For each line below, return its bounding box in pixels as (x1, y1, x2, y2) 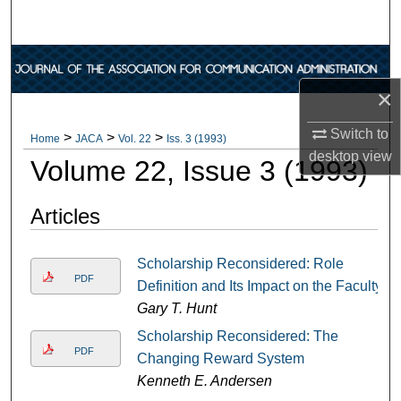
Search (182, 12, 243, 32)
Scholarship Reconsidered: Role (136, 255, 344, 271)
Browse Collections (126, 55, 275, 75)
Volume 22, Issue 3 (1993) (30, 154, 368, 187)
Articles (30, 203, 100, 228)
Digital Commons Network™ (97, 189, 319, 209)
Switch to (326, 125, 388, 141)
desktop (308, 148, 359, 164)
